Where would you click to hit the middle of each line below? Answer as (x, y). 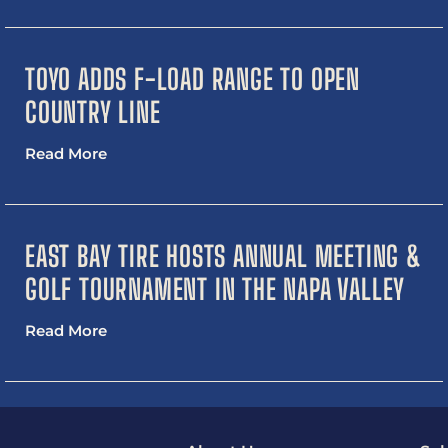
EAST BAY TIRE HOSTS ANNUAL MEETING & (223, 256)
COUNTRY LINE (93, 112)
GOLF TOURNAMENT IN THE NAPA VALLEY (215, 289)
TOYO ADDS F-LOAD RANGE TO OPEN (192, 79)
